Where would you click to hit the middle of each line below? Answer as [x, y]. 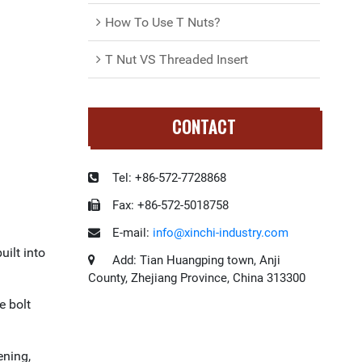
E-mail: [130, 233]
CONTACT [204, 127]
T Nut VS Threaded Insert [176, 59]
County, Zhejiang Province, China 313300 [196, 278]
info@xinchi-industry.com [220, 233]
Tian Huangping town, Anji [210, 260]
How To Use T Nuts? [162, 22]
